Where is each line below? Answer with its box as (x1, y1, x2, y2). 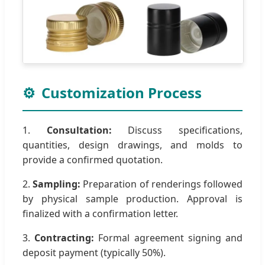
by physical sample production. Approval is (22, 192, 243, 206)
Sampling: (33, 177, 81, 191)
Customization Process (41, 83, 202, 103)
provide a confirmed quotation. (22, 153, 163, 167)
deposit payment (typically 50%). (22, 246, 166, 260)
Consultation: (46, 124, 112, 137)
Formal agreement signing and (94, 231, 243, 245)
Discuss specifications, (111, 124, 243, 137)
